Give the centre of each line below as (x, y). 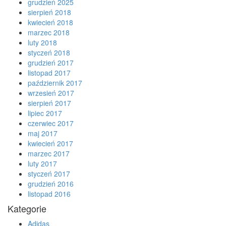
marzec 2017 (49, 153)
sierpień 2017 (49, 103)
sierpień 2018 (49, 12)
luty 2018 (42, 42)
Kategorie (27, 208)
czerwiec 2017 (51, 123)
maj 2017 (43, 133)
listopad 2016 (49, 194)
